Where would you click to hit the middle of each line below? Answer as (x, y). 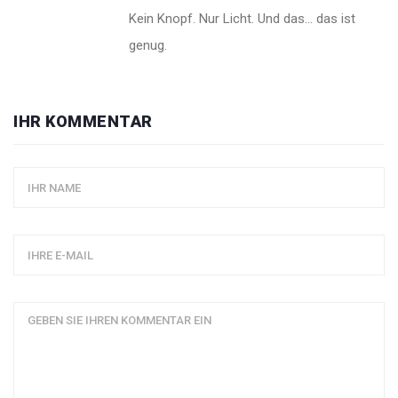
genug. (148, 46)
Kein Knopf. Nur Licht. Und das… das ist (242, 19)
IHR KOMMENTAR (83, 122)
